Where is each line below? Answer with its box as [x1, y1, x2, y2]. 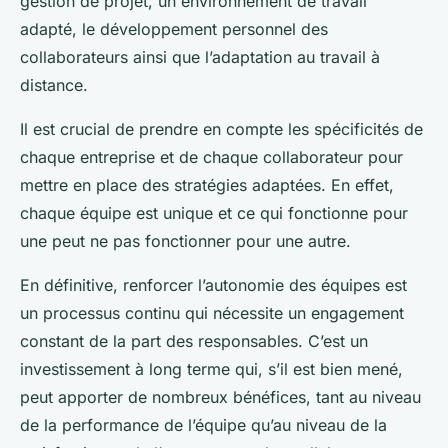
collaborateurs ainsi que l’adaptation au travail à [20, 47, 380, 68]
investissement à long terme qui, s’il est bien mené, [20, 359, 403, 380]
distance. [20, 75, 88, 96]
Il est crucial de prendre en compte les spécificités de [20, 119, 423, 140]
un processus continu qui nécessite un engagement [20, 303, 404, 324]
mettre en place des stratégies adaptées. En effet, [20, 175, 394, 196]
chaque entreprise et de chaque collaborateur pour [20, 147, 403, 168]
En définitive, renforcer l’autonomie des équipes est [20, 275, 407, 296]
